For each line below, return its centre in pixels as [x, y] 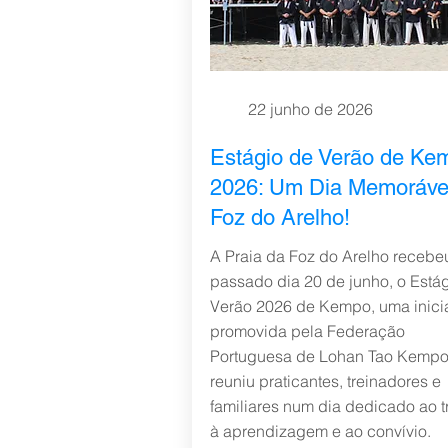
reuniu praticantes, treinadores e [325, 381]
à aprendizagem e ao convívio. [320, 431]
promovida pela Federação [307, 331]
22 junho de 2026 [310, 109]
